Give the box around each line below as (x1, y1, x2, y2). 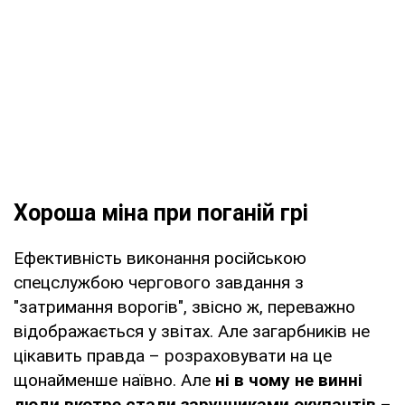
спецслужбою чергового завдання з (14, 271, 304, 293)
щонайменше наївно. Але (14, 369, 215, 391)
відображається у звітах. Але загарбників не (14, 320, 370, 342)
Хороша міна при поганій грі (14, 199, 308, 226)
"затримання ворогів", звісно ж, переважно (14, 296, 355, 317)
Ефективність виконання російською (14, 247, 306, 268)
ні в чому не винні (215, 369, 363, 391)
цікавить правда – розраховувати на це (14, 344, 332, 366)
